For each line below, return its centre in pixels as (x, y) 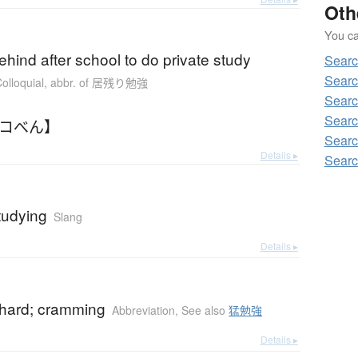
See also (205, 310)
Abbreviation (144, 310)
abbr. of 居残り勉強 (99, 83)
